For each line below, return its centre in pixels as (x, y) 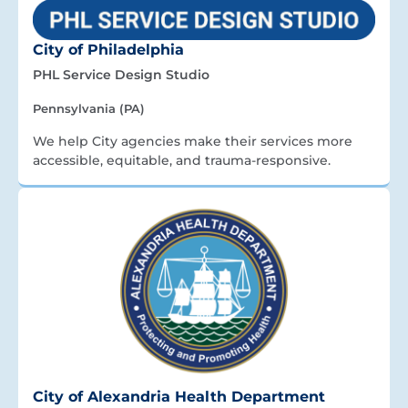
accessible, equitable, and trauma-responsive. (182, 160)
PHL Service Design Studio (121, 74)
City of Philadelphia (108, 49)
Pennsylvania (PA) (89, 108)
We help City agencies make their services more (193, 141)
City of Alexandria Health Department (179, 397)
